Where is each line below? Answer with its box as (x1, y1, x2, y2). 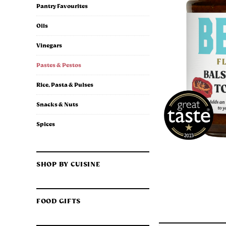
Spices (36, 120, 55, 128)
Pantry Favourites (36, 2, 88, 10)
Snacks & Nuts (36, 100, 78, 108)
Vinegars (36, 41, 62, 49)
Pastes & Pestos (36, 61, 81, 69)
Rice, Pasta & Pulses (36, 81, 93, 88)
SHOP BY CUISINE (36, 160, 100, 168)
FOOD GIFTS (36, 197, 81, 205)
